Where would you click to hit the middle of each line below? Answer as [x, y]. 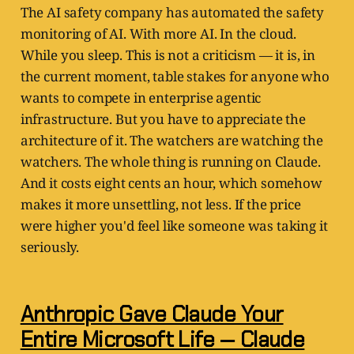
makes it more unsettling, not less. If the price [160, 205]
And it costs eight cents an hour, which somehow [171, 183]
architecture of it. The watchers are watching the [171, 141]
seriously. [50, 247]
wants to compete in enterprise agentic [141, 98]
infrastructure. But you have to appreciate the [163, 119]
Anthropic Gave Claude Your [152, 314]
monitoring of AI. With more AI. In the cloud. [158, 34]
